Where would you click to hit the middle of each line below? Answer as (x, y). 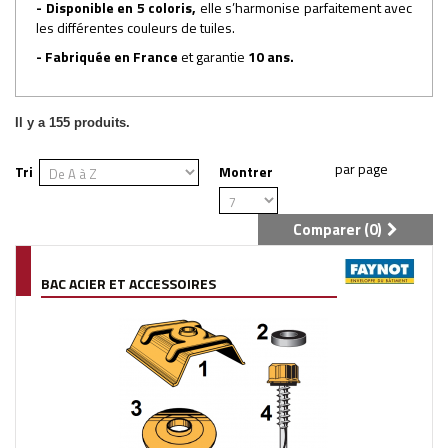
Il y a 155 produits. (72, 122)
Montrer (246, 171)
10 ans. (271, 56)
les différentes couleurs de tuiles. (135, 27)
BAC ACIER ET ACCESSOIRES (128, 283)
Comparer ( (331, 229)
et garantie (214, 56)
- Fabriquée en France (108, 56)
